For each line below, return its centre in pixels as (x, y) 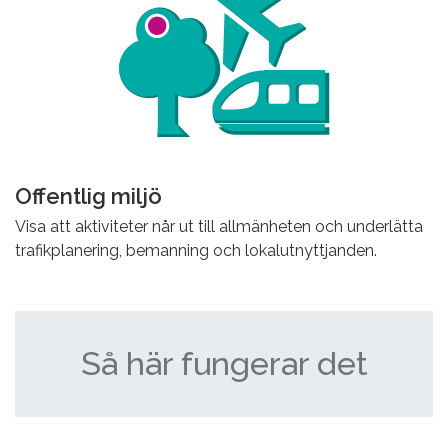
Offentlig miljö (88, 196)
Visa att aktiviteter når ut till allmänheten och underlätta (219, 227)
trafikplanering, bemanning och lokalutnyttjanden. (196, 251)
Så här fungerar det (224, 364)
